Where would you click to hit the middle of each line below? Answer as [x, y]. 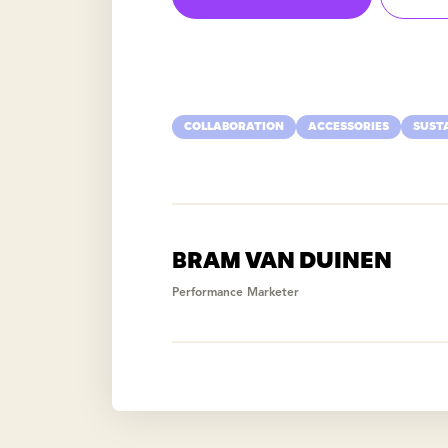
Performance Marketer [235, 292]
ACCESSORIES [348, 126]
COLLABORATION [234, 126]
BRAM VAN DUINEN [282, 260]
